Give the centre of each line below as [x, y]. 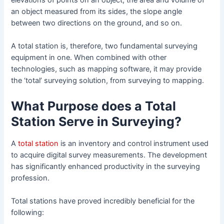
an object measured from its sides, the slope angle [97, 11]
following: [28, 213]
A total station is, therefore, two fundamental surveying [104, 46]
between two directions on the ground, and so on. [97, 23]
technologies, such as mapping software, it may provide [106, 69]
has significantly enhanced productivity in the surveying [106, 167]
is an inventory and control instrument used [134, 144]
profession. [30, 178]
